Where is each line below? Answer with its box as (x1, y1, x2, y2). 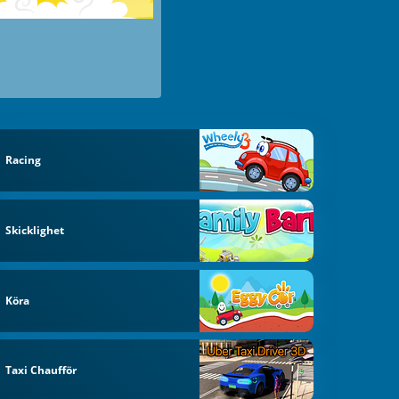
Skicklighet (5, 222, 65, 238)
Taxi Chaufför (5, 362, 77, 379)
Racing (5, 152, 42, 168)
